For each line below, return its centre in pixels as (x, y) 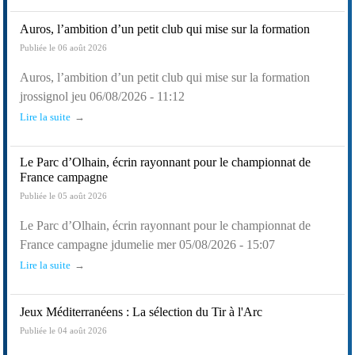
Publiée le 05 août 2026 (63, 195)
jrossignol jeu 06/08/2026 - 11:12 (102, 96)
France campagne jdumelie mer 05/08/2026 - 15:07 (147, 244)
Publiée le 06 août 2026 (63, 47)
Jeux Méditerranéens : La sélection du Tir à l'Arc (141, 311)
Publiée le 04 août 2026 (63, 330)
